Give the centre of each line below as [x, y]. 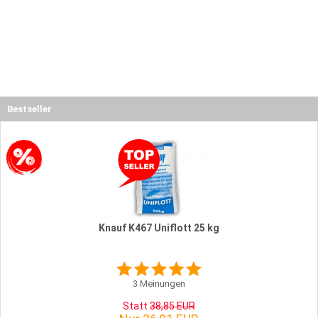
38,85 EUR [172, 306]
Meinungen [161, 283]
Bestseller [29, 109]
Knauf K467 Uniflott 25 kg [159, 227]
